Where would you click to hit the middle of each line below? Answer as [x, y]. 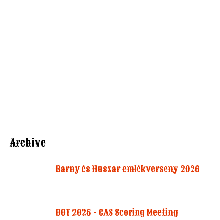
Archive [28, 143]
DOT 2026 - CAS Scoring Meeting [117, 212]
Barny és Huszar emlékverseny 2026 [128, 169]
